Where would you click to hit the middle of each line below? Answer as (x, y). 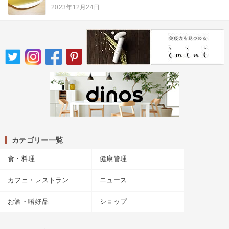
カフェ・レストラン (38, 180)
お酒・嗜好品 (28, 202)
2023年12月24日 (76, 7)
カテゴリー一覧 (38, 140)
